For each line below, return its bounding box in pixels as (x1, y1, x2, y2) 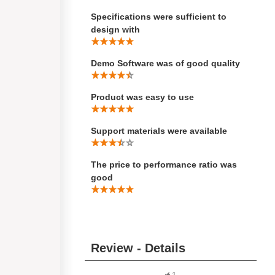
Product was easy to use (91, 92, 194, 102)
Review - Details (91, 241, 185, 255)
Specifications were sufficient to (91, 12, 227, 21)
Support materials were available (91, 126, 227, 136)
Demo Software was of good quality (91, 58, 240, 68)
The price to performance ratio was (91, 160, 237, 169)
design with (91, 25, 140, 34)
